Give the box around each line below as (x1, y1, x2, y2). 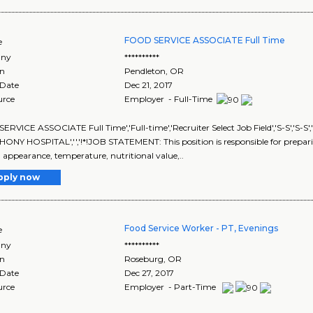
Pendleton (124, 65, 166, 76)
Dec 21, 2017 (124, 79, 173, 90)
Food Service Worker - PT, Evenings (124, 222, 279, 233)
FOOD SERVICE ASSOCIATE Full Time (124, 34, 286, 45)
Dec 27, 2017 (124, 267, 175, 278)
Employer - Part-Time (124, 281, 219, 292)
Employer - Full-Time (124, 93, 215, 104)
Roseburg (124, 253, 164, 264)
